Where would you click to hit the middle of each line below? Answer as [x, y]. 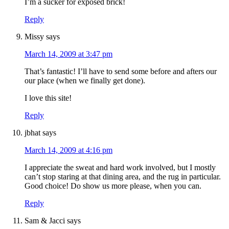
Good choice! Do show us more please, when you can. [113, 186]
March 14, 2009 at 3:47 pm [68, 54]
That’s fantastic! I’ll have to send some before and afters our [121, 72]
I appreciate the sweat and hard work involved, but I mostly [120, 168]
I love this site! [48, 98]
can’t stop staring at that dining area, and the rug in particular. [123, 177]
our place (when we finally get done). [85, 81]
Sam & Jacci [45, 221]
